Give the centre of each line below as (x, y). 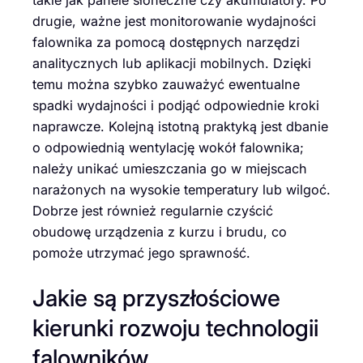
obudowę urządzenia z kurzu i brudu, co (160, 231)
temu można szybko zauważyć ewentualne (166, 84)
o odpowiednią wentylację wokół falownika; (168, 147)
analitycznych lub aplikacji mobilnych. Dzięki (172, 63)
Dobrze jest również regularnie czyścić (153, 210)
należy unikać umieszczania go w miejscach (170, 168)
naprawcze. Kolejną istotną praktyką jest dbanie (180, 126)
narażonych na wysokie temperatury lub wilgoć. (181, 189)
